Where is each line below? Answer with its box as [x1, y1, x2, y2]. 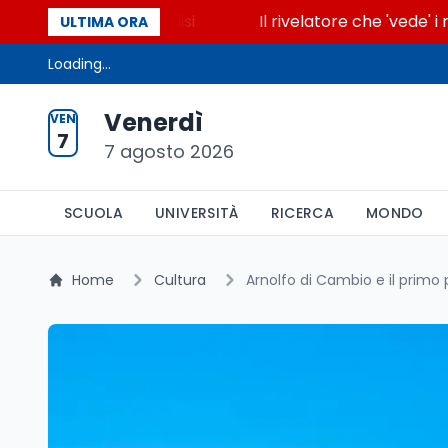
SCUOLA [64, 203, 124, 223]
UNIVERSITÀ [155, 203, 239, 223]
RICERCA [270, 203, 335, 223]
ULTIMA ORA [60, 12, 148, 32]
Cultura [154, 270, 206, 290]
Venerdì [104, 106, 203, 139]
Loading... [48, 54, 111, 74]
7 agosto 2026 [104, 139, 234, 164]
